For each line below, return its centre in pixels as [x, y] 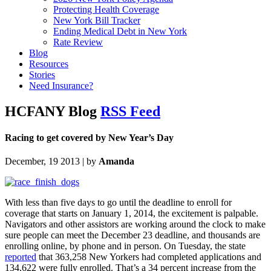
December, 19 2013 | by [52, 162]
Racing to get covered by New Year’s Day [89, 137]
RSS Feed [130, 111]
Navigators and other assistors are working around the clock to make [135, 224]
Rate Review [78, 42]
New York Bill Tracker [97, 20]
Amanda [116, 162]
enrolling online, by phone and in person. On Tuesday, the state [125, 246]
